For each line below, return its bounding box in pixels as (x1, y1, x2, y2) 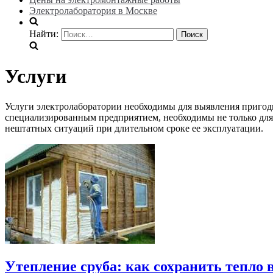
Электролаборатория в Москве (29, 5, 157, 16)
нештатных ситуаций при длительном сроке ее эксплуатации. (5, 122, 263, 133)
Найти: (29, 29, 58, 39)
